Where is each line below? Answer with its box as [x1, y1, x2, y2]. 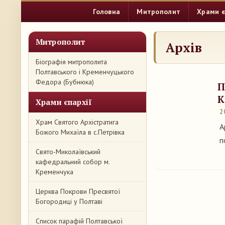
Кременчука [36, 167, 73, 176]
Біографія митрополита [36, 57, 107, 66]
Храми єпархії [36, 97, 92, 107]
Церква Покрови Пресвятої [36, 187, 120, 196]
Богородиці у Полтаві [36, 197, 102, 206]
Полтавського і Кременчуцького [36, 67, 134, 76]
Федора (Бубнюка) [36, 77, 94, 86]
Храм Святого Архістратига [36, 118, 119, 127]
